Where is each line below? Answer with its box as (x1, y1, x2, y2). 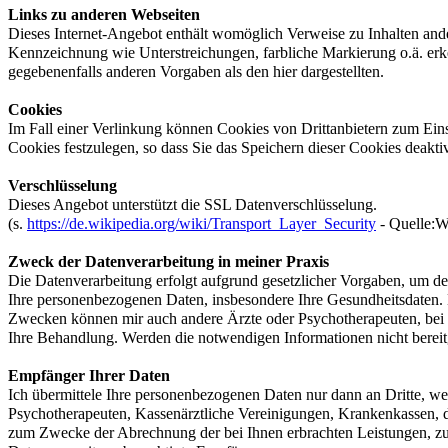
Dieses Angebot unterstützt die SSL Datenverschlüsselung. (8, 195, 377, 213)
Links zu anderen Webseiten (8, 5, 200, 23)
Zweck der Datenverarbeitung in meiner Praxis (8, 252, 329, 270)
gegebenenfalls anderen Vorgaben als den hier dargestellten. (8, 62, 384, 80)
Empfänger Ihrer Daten (8, 366, 170, 384)
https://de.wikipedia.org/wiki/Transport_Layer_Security (27, 214, 376, 232)
